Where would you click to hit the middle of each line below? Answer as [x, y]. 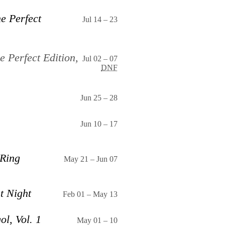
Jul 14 [92, 19]
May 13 [105, 194]
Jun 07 [107, 159]
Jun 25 [91, 97]
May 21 [76, 159]
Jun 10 [91, 124]
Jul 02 [92, 58]
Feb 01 [74, 194]
